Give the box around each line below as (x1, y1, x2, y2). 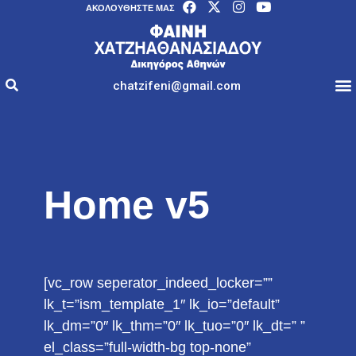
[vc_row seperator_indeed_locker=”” (43, 275, 273, 291)
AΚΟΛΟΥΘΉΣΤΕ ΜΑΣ (86, 3, 175, 13)
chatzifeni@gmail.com (112, 78, 241, 93)
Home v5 (43, 183, 210, 227)
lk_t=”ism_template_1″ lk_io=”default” (43, 296, 280, 312)
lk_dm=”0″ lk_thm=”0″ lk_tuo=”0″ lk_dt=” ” (43, 318, 305, 334)
